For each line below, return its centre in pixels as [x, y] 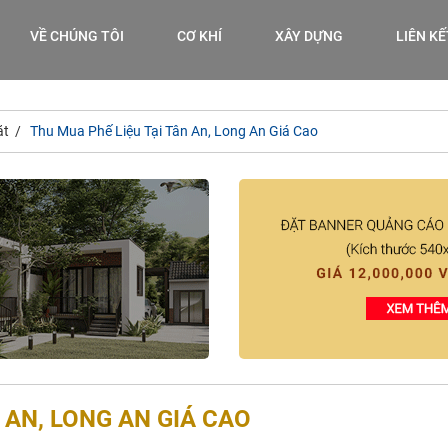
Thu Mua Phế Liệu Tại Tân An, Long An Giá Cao [174, 131]
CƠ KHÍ [199, 35]
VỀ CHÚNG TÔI [77, 35]
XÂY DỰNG [309, 35]
